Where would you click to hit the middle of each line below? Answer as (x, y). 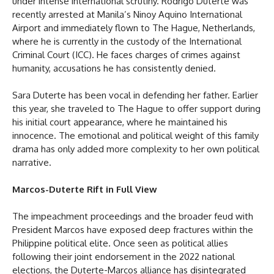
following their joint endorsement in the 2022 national (124, 256)
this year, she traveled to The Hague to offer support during (136, 108)
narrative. (32, 162)
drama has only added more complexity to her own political (136, 149)
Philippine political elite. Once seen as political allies (120, 243)
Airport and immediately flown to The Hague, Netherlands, (134, 28)
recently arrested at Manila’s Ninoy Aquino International (127, 14)
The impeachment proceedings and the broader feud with (133, 216)
